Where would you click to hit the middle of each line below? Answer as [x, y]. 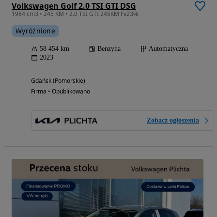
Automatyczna [168, 49]
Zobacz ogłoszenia [173, 121]
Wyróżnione [35, 31]
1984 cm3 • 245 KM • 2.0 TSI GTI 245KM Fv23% [75, 14]
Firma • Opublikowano [61, 92]
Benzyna [109, 49]
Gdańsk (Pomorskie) [58, 81]
